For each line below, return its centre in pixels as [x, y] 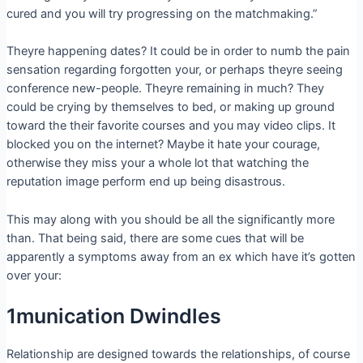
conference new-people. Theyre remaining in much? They [165, 89]
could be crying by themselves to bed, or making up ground [170, 107]
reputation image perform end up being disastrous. [145, 182]
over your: [34, 275]
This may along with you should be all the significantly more [170, 219]
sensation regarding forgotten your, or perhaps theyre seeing [174, 70]
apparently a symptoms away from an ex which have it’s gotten [181, 256]
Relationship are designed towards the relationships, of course [178, 354]
